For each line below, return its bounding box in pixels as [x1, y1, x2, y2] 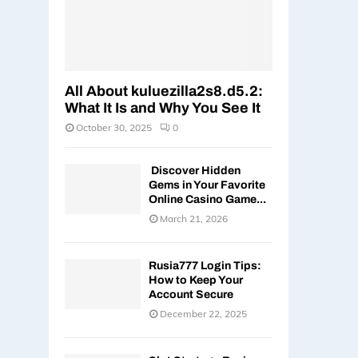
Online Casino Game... [149, 193, 266, 206]
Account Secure [149, 288, 233, 301]
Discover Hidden [149, 165, 241, 177]
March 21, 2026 [160, 213, 228, 225]
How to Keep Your [149, 274, 243, 287]
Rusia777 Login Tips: [149, 260, 261, 272]
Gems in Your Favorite [149, 179, 265, 192]
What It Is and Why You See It [65, 100, 261, 117]
